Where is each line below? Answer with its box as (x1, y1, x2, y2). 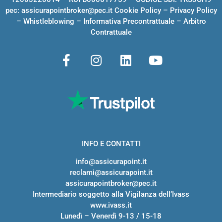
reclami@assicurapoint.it (69, 168, 153, 177)
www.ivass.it (90, 201, 132, 210)
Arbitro (183, 17, 206, 26)
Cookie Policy (114, 6, 161, 15)
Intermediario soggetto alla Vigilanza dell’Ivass (33, 190, 189, 199)
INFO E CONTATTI (81, 139, 141, 148)
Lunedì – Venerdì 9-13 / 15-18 (60, 212, 162, 221)
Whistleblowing (23, 17, 74, 26)
